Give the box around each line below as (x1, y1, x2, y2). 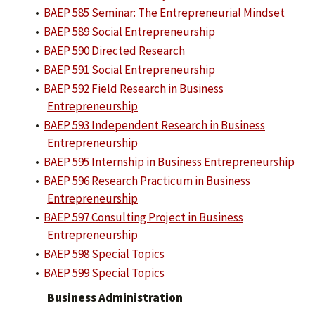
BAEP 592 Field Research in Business (44, 81, 224, 96)
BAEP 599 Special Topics (44, 265, 165, 281)
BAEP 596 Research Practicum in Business (44, 173, 250, 188)
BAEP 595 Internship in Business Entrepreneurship (44, 154, 295, 169)
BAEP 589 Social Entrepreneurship (44, 24, 215, 39)
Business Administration (47, 290, 183, 305)
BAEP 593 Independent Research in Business (44, 117, 265, 133)
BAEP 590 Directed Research (44, 43, 185, 58)
